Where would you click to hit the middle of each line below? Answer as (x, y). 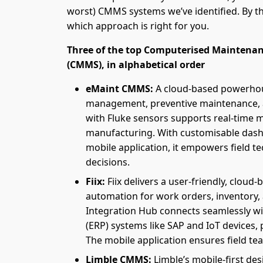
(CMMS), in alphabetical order (136, 64)
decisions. (108, 162)
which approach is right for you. (138, 26)
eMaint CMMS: (121, 88)
